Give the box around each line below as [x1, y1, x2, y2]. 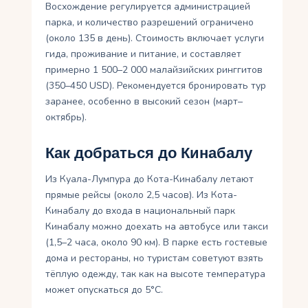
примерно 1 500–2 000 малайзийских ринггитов [45, 63, 263, 76]
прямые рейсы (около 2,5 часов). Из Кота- [45, 188, 238, 201]
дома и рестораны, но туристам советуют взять [45, 251, 264, 265]
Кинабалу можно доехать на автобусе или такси [45, 219, 269, 233]
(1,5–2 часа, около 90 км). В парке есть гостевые [45, 235, 268, 249]
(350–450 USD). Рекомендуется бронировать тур [45, 78, 267, 92]
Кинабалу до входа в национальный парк [45, 203, 236, 217]
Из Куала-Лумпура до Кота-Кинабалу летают [45, 172, 254, 186]
